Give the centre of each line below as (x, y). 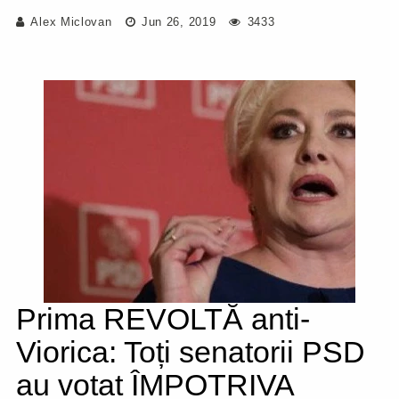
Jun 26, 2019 (177, 22)
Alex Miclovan (71, 22)
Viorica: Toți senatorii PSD (191, 352)
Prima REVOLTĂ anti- (163, 319)
